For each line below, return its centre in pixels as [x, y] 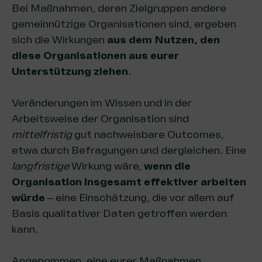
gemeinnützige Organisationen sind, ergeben [124, 24]
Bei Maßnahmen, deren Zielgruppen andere [119, 8]
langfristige [42, 166]
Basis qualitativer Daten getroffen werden [119, 213]
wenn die [167, 166]
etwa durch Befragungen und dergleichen [116, 150]
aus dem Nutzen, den [163, 40]
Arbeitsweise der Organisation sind [100, 119]
